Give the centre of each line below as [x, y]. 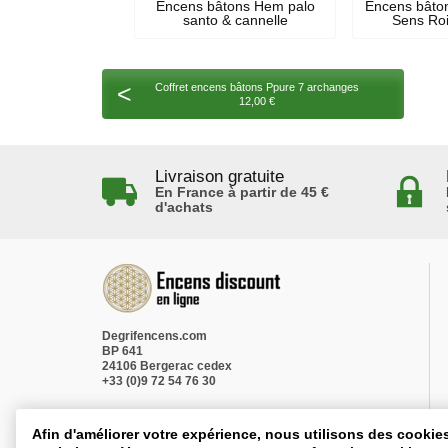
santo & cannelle [235, 20]
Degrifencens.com [154, 335]
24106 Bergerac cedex [167, 365]
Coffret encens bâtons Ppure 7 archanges [257, 86]
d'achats [183, 206]
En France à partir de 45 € [241, 191]
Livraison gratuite [219, 176]
